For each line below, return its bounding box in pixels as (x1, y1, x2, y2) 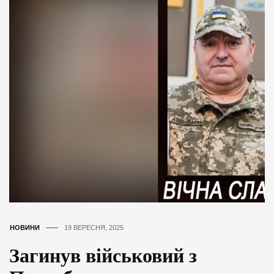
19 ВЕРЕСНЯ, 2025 (64, 223, 124, 231)
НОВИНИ (10, 223, 40, 231)
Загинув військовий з (9, 244, 197, 267)
